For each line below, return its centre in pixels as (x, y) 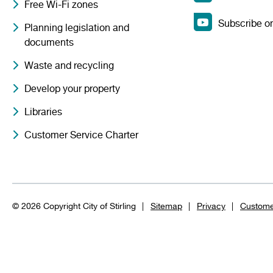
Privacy (211, 206)
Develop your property (72, 89)
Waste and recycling (69, 66)
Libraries (43, 112)
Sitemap (166, 206)
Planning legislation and (77, 28)
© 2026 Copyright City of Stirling (74, 206)
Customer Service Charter (81, 135)
